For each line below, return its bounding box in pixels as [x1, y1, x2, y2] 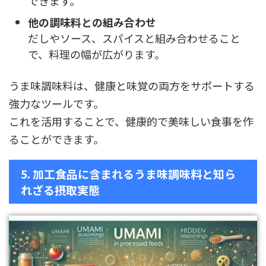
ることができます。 [9, 131, 104, 147]
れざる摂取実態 [21, 182, 100, 198]
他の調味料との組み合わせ [28, 14, 156, 30]
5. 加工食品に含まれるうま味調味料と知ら [21, 166, 236, 182]
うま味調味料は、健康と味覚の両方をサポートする [9, 78, 255, 94]
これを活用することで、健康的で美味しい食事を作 [9, 113, 254, 129]
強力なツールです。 [9, 96, 104, 112]
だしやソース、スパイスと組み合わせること [28, 30, 240, 46]
